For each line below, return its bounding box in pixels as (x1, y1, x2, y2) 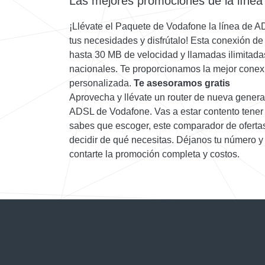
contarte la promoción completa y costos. (69, 149, 240, 160)
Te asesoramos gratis (134, 78, 230, 89)
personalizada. (69, 78, 134, 89)
